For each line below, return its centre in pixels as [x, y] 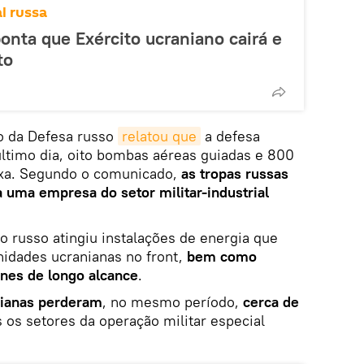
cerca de [271, 301]
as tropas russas [235, 173]
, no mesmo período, [173, 301]
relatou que [159, 136]
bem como [222, 256]
